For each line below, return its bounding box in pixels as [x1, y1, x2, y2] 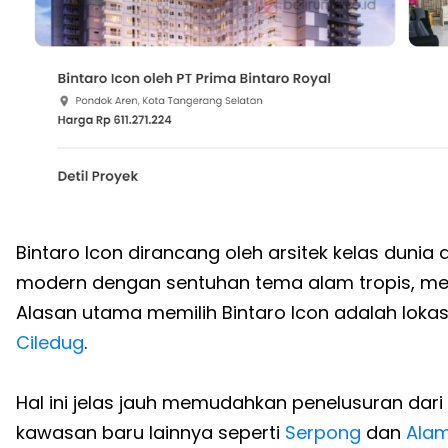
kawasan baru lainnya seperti [16, 420, 285, 446]
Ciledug [16, 330, 84, 356]
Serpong [285, 420, 361, 446]
